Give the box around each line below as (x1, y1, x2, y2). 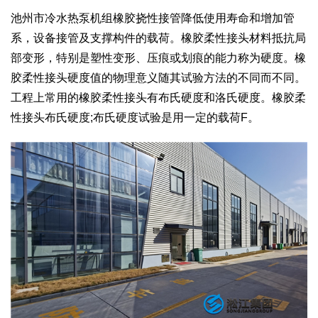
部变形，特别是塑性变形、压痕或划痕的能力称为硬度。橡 (11, 51, 306, 64)
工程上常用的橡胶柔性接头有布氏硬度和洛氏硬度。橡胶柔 (11, 91, 306, 104)
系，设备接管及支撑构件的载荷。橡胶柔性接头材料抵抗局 (11, 31, 306, 44)
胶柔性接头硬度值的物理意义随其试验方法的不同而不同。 (11, 71, 306, 84)
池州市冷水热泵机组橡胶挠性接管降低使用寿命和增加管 (11, 11, 295, 24)
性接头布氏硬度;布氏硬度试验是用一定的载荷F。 (11, 111, 259, 124)
